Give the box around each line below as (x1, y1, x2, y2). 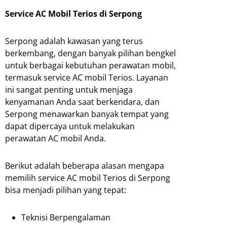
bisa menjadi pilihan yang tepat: (5, 184, 126, 196)
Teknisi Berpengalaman (21, 212, 110, 223)
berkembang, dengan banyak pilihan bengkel (5, 48, 176, 59)
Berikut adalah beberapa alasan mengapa (5, 160, 164, 172)
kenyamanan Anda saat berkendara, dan (5, 96, 160, 108)
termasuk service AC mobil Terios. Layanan (5, 72, 168, 84)
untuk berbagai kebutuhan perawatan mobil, (5, 60, 176, 71)
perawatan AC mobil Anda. (5, 133, 106, 144)
